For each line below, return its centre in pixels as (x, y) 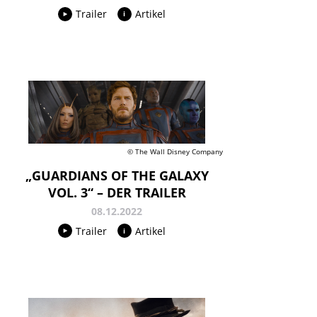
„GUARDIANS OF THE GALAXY (117, 175)
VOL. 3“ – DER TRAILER (117, 192)
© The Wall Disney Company (175, 151)
